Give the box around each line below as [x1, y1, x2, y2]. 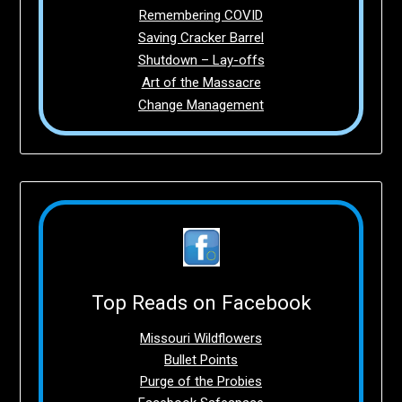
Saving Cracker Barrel [138, 29, 264, 46]
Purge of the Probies [140, 372, 262, 389]
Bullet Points [164, 351, 238, 368]
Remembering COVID [139, 6, 263, 23]
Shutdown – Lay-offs [137, 51, 265, 68]
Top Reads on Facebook [91, 290, 311, 314]
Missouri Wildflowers [140, 329, 262, 346]
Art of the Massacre [141, 74, 261, 91]
